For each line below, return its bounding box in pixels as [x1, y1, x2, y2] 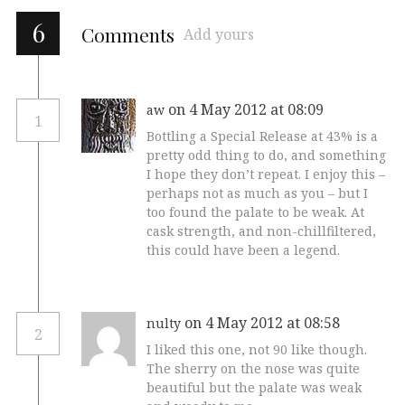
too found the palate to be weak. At [146, 202, 364, 221]
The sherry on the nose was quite [146, 360, 360, 378]
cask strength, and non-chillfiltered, [146, 221, 376, 240]
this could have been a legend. [146, 240, 340, 259]
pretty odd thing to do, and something [146, 146, 386, 164]
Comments [81, 21, 174, 47]
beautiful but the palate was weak [146, 379, 362, 397]
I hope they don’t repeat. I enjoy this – [146, 165, 385, 183]
